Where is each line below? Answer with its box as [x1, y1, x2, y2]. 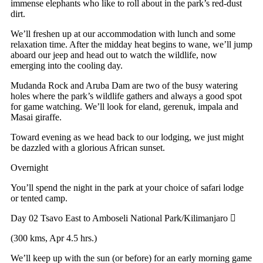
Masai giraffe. [11, 112, 62, 122]
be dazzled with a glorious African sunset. [11, 142, 165, 153]
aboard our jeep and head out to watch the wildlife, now [11, 49, 217, 60]
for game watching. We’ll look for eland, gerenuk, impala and [11, 101, 238, 112]
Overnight [11, 162, 48, 173]
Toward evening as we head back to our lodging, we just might [11, 131, 244, 142]
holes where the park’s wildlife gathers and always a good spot [11, 90, 242, 101]
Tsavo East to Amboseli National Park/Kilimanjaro [41, 213, 230, 223]
